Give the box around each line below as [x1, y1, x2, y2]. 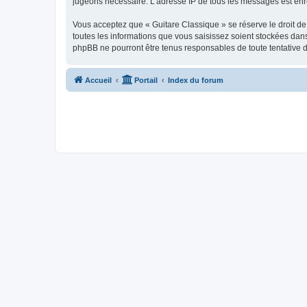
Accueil [85, 75, 112, 84]
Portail [134, 75, 158, 84]
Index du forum [168, 75, 223, 84]
